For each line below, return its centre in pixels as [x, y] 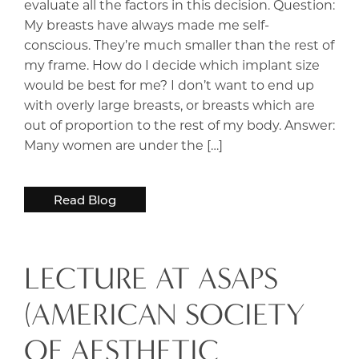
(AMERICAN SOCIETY [165, 314]
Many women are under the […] [123, 144]
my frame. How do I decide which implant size [172, 64]
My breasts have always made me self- [147, 24]
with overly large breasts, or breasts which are [169, 104]
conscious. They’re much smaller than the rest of [179, 44]
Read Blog [85, 199]
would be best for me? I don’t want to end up [169, 84]
